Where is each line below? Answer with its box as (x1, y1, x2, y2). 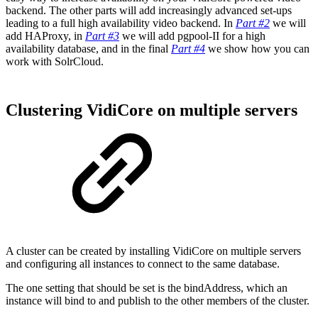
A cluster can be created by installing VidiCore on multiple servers (6, 245, 301, 258)
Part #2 (236, 16, 270, 29)
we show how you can (205, 42, 309, 55)
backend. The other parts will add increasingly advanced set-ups (6, 4, 292, 16)
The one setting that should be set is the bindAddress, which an (6, 282, 287, 295)
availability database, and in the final (6, 42, 171, 55)
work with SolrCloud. (6, 55, 104, 67)
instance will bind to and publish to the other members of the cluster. (6, 295, 309, 307)
